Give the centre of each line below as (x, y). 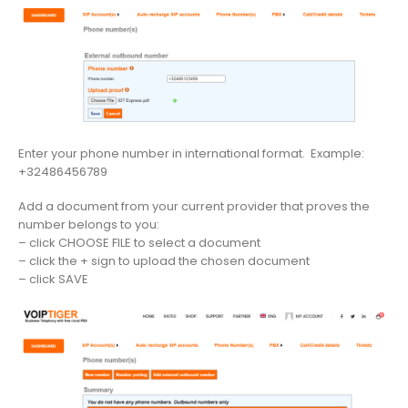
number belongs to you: (89, 225)
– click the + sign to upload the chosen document (164, 261)
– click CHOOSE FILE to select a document (139, 243)
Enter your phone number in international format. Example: (191, 153)
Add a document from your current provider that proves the (194, 207)
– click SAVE (53, 280)
